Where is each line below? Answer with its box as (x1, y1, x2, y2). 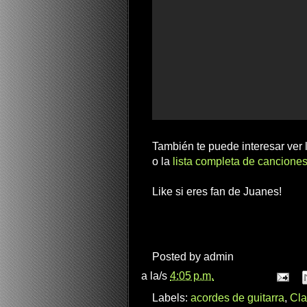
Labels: (152, 291, 191, 304)
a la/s (141, 270, 170, 282)
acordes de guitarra (191, 291, 284, 304)
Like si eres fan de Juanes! (152, 185, 282, 197)
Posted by (152, 250, 204, 262)
